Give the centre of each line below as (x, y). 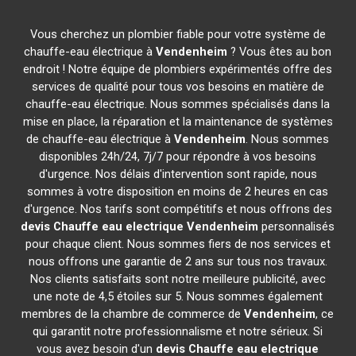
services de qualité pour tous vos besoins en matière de (178, 87)
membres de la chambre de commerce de (133, 314)
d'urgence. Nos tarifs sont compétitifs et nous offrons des (178, 209)
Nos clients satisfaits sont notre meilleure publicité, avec (178, 279)
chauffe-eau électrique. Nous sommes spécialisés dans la (178, 104)
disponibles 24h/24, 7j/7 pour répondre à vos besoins (178, 157)
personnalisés (297, 226)
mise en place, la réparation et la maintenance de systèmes (178, 122)
